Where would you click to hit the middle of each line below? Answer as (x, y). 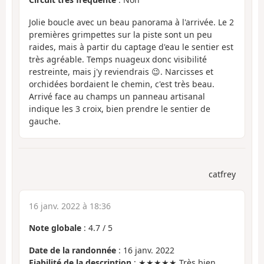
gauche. (45, 121)
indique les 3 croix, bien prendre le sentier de (120, 109)
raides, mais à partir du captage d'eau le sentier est (131, 47)
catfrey (222, 174)
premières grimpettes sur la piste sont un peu (121, 35)
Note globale (55, 227)
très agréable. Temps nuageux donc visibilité (118, 60)
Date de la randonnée (72, 250)
